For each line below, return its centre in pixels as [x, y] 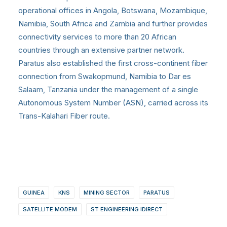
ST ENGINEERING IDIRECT [127, 209]
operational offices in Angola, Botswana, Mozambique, [113, 10]
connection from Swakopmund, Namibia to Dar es [105, 76]
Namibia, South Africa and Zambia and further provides [113, 23]
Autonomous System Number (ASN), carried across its [113, 102]
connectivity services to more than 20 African [97, 36]
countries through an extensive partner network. [101, 50]
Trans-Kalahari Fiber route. [64, 116]
